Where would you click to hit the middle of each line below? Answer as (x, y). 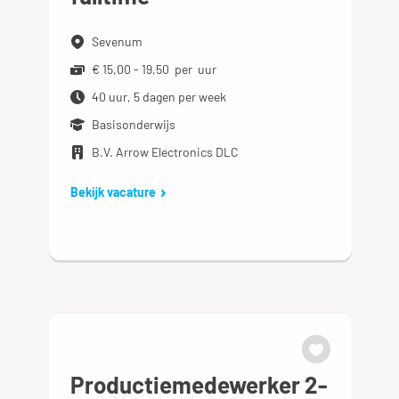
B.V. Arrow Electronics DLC (166, 152)
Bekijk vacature (114, 192)
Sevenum (118, 42)
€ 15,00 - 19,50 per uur (155, 69)
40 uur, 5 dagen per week (159, 97)
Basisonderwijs (134, 125)
